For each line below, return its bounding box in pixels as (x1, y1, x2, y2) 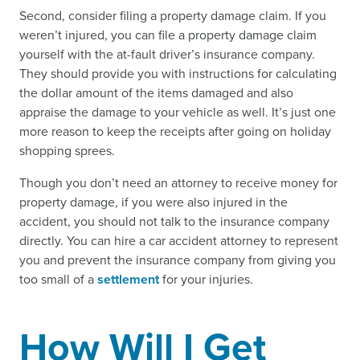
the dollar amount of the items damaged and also (19, 84, 293, 103)
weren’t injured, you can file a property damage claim (19, 26, 317, 45)
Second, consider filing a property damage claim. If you (19, 6, 326, 26)
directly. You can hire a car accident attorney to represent (19, 231, 338, 251)
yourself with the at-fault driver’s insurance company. (19, 45, 315, 64)
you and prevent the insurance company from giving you (19, 251, 336, 270)
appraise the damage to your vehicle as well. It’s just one (19, 103, 336, 122)
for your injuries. (159, 270, 253, 289)
